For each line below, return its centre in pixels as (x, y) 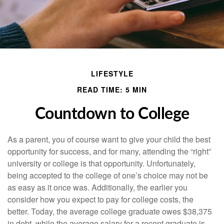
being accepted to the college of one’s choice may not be (108, 175)
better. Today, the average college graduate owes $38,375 (110, 211)
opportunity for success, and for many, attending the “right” (109, 151)
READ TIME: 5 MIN (112, 89)
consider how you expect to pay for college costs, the (100, 199)
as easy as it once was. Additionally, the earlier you (97, 187)
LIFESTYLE (112, 73)
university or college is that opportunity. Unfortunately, (101, 163)
